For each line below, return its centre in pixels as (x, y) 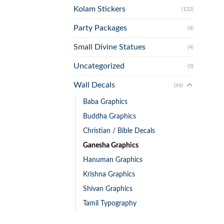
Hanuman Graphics (113, 160)
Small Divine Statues (109, 47)
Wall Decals (94, 85)
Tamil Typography (110, 203)
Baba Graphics (105, 102)
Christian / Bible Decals (119, 131)
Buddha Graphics (109, 116)
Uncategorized (99, 66)
